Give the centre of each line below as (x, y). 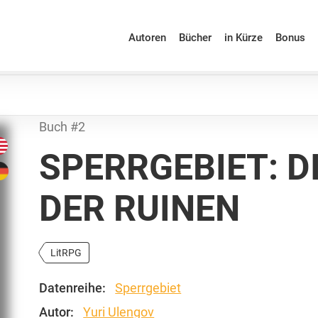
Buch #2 (62, 127)
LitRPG (66, 253)
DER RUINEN (140, 209)
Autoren (147, 37)
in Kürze (243, 37)
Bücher (195, 37)
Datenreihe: (73, 287)
